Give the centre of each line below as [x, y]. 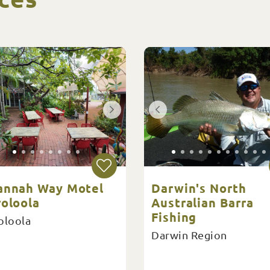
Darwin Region [189, 235]
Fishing [174, 217]
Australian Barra [202, 202]
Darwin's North [199, 188]
